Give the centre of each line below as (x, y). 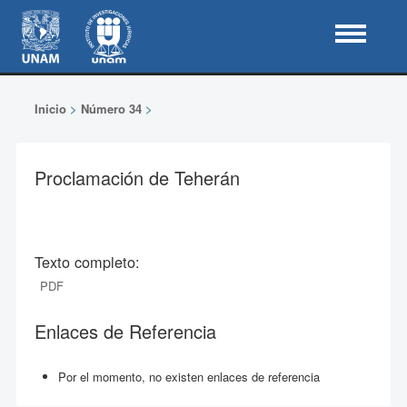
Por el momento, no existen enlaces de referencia (189, 377)
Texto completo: (87, 262)
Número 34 (111, 109)
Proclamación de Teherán (137, 178)
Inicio (50, 109)
